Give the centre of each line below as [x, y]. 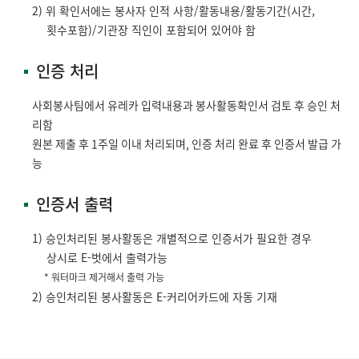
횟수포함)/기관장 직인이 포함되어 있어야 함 [151, 29]
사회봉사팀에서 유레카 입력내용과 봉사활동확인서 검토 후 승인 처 [186, 105]
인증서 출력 [75, 204]
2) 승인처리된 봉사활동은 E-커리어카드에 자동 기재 [155, 296]
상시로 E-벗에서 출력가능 [107, 257]
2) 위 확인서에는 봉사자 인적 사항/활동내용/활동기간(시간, [173, 10]
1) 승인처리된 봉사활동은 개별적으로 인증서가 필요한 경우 [172, 238]
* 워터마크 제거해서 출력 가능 [98, 277]
